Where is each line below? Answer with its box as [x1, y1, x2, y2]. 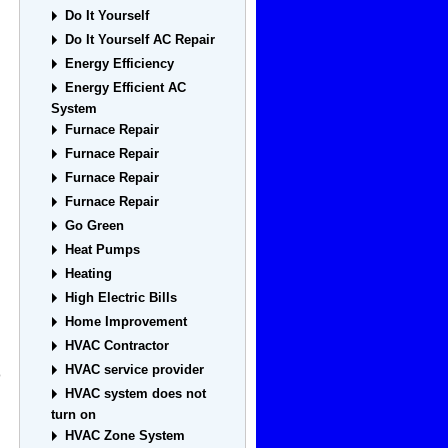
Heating [65, 266, 113, 282]
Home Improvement [65, 314, 188, 330]
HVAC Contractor [65, 338, 170, 354]
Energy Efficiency [65, 56, 175, 72]
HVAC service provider [65, 362, 205, 378]
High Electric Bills [65, 290, 178, 306]
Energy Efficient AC [65, 80, 187, 96]
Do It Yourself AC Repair [65, 32, 216, 48]
